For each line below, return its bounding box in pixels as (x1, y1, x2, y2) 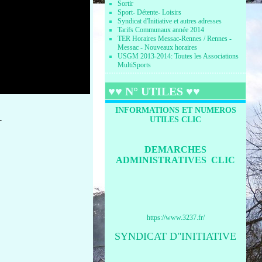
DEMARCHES (144, 144, 207, 154)
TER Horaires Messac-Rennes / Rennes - (118, 35, 232, 43)
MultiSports (118, 61, 151, 69)
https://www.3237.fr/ (146, 213, 205, 222)
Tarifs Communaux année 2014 (118, 26, 205, 34)
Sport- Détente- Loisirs (118, 8, 182, 16)
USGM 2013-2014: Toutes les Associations (118, 52, 239, 60)
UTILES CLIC (150, 115, 202, 124)
